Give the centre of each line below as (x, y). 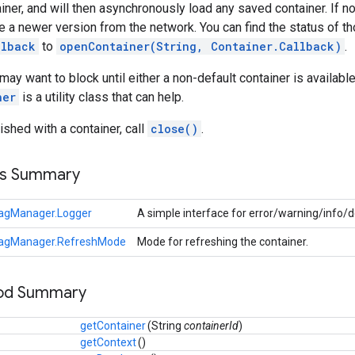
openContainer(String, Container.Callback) (200, 46)
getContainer (113, 325)
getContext (108, 342)
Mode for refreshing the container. (224, 241)
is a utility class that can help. (101, 97)
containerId (211, 325)
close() (174, 128)
